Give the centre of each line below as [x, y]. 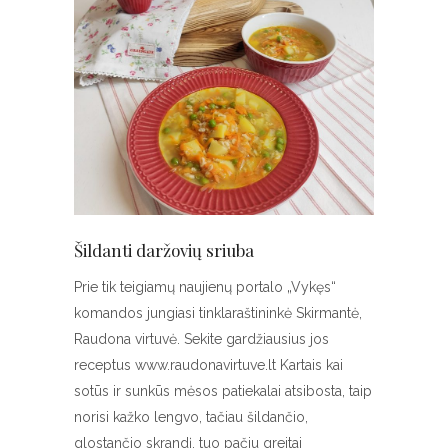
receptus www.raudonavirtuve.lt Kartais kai [208, 365]
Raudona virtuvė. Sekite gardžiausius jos [201, 339]
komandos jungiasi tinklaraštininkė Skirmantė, [218, 313]
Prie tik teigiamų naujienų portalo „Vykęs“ [205, 287]
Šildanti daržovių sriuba [164, 250]
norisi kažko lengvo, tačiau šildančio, [191, 417]
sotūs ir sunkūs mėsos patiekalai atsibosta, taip [223, 391]
